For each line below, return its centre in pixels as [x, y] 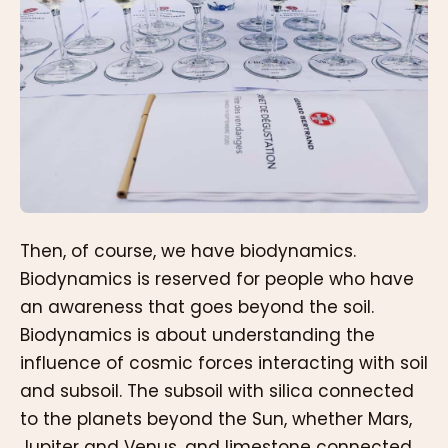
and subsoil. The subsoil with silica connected [217, 390]
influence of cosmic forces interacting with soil [224, 362]
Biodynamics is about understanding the [197, 334]
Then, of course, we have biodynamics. [188, 250]
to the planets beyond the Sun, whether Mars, [216, 418]
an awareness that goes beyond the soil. [197, 306]
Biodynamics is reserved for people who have [217, 278]
